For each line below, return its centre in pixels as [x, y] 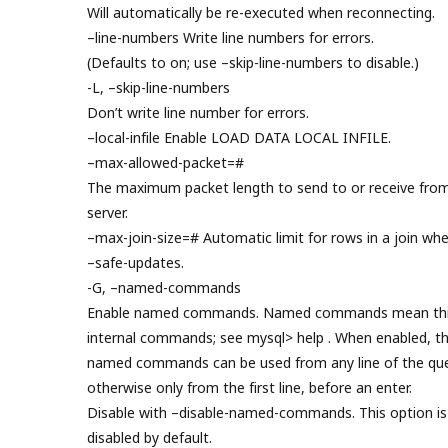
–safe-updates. [135, 264]
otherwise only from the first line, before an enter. [249, 389]
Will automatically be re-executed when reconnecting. [261, 14]
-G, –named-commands [164, 289]
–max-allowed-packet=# [165, 164]
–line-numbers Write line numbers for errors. [230, 39]
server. [107, 214]
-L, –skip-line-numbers [158, 89]
